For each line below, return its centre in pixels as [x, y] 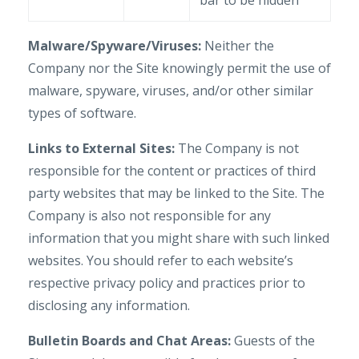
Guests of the [273, 341]
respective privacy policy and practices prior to [167, 283]
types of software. [82, 113]
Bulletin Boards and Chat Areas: [129, 341]
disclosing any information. [109, 305]
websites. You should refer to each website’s [161, 260]
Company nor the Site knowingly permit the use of [179, 68]
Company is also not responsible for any [149, 216]
